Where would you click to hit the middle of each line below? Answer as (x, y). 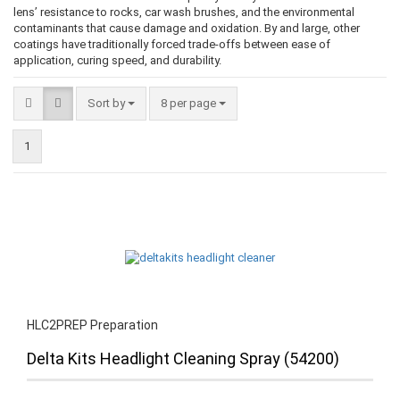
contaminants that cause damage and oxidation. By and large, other (187, 28)
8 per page (190, 103)
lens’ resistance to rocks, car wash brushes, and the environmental (184, 12)
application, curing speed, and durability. (117, 60)
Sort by (108, 103)
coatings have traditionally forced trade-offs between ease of (172, 44)
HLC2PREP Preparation (92, 325)
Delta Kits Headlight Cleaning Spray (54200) (183, 358)
